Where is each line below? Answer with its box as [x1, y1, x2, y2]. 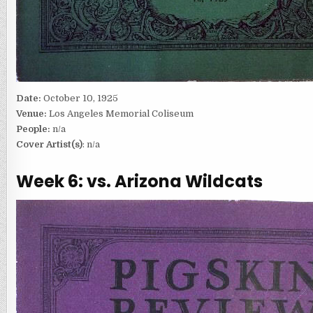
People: [15, 123, 50, 134]
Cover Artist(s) [15, 138, 82, 150]
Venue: [15, 108, 49, 119]
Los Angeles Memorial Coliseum [48, 108, 194, 119]
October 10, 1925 [43, 92, 118, 103]
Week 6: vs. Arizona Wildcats [15, 169, 263, 193]
